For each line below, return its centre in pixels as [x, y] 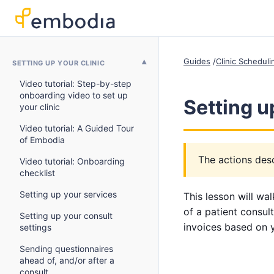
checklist [37, 173]
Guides [197, 61]
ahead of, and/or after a [67, 260]
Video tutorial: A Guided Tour [77, 128]
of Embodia [42, 140]
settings [35, 227]
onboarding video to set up [74, 95]
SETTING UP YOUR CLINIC [59, 63]
